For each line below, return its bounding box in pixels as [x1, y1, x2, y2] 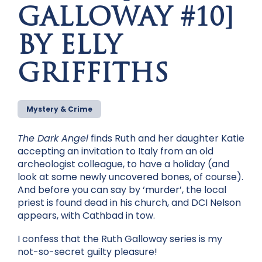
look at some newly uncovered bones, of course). [18, 170, 243, 184]
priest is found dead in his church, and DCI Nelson [18, 196, 241, 210]
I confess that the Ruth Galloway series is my [18, 232, 222, 246]
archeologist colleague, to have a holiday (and [18, 157, 229, 171]
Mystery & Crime [26, 104, 92, 114]
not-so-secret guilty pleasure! [18, 245, 157, 259]
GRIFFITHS [18, 63, 168, 89]
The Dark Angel [18, 132, 88, 146]
